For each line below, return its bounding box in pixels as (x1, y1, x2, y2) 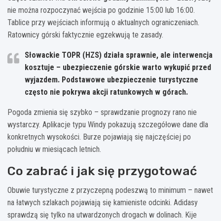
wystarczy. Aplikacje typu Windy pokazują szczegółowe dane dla (7, 119, 208, 129)
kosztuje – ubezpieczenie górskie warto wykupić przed (25, 62, 211, 72)
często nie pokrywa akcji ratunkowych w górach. (25, 87, 188, 97)
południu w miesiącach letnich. (7, 144, 101, 154)
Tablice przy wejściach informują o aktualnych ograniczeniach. (7, 17, 199, 27)
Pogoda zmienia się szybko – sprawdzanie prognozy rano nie (7, 107, 197, 117)
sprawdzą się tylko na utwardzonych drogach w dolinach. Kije (7, 210, 197, 220)
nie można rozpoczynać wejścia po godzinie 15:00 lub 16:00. (7, 5, 195, 15)
